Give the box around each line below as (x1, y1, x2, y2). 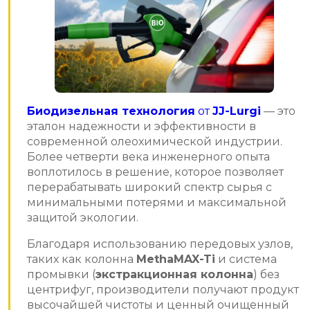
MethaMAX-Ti (136, 252, 215, 266)
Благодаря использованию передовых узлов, (27, 237, 293, 250)
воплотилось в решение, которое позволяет (27, 165, 284, 179)
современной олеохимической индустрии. (27, 134, 282, 148)
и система (215, 252, 277, 266)
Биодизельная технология (27, 104, 195, 118)
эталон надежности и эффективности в (27, 119, 256, 133)
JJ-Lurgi (212, 104, 261, 118)
